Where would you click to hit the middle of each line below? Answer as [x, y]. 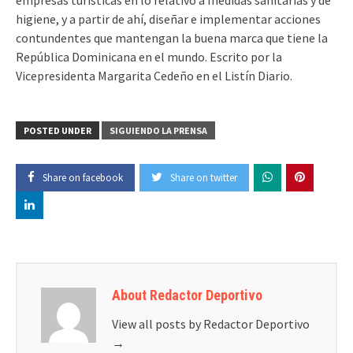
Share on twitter [204, 177]
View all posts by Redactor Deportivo [211, 323]
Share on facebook [83, 177]
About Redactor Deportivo [187, 295]
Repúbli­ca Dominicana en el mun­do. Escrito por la [149, 56]
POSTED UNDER [58, 130]
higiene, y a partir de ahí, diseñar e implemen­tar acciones [168, 19]
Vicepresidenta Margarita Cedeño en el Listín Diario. [154, 75]
